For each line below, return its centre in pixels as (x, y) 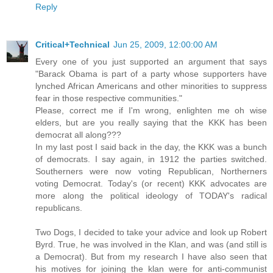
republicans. (59, 208)
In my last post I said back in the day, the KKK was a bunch (151, 147)
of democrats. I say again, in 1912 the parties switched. (151, 159)
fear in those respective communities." (109, 98)
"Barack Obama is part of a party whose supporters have (151, 74)
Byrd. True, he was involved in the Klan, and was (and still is (151, 245)
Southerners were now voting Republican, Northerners (151, 172)
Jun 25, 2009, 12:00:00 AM (165, 45)
